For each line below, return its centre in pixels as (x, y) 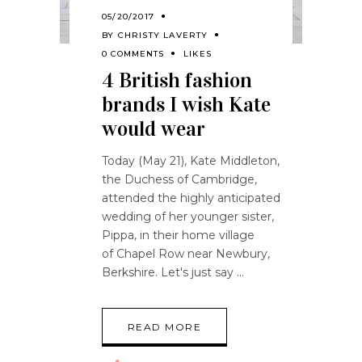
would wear (154, 129)
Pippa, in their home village (178, 236)
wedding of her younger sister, (188, 217)
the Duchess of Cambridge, (179, 180)
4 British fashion (177, 81)
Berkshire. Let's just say (169, 273)
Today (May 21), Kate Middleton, (191, 161)
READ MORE (164, 327)
